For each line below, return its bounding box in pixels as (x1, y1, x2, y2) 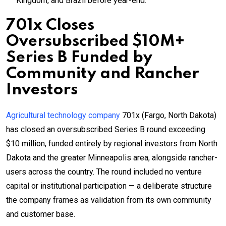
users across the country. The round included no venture (6, 166, 202, 177)
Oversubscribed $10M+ (6, 33, 185, 49)
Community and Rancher (6, 66, 199, 82)
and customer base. (6, 209, 75, 219)
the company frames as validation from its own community (6, 195, 211, 205)
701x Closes (6, 17, 94, 33)
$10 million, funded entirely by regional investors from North (6, 138, 217, 148)
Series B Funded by (6, 49, 152, 66)
